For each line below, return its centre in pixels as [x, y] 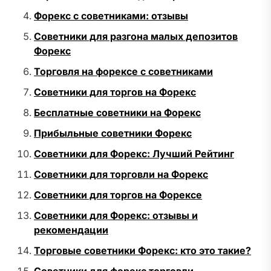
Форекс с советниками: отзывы [111, 16]
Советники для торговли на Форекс [121, 175]
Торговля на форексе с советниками [123, 72]
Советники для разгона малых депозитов [136, 37]
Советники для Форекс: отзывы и [116, 216]
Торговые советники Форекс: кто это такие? [142, 251]
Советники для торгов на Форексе [118, 195]
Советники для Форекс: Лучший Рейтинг [134, 154]
